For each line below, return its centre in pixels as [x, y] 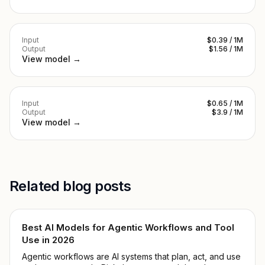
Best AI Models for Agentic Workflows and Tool [128, 227]
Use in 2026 [48, 240]
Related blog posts [70, 186]
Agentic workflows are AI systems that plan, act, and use [131, 256]
